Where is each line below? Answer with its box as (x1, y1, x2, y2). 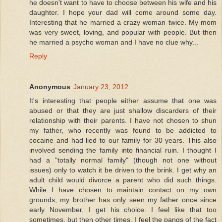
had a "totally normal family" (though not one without (29, 156, 217, 165)
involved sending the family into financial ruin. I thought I (29, 146, 217, 155)
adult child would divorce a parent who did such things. (29, 176, 217, 184)
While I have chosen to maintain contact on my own (29, 186, 217, 194)
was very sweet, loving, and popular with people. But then (29, 28, 217, 37)
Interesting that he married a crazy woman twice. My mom (29, 18, 217, 27)
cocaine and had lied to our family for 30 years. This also (29, 136, 217, 145)
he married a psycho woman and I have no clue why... (29, 38, 198, 47)
